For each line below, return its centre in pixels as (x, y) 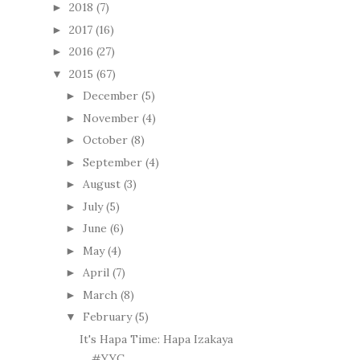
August (101, 184)
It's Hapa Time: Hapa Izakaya (156, 339)
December (110, 96)
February (107, 317)
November (110, 118)
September (112, 162)
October (105, 140)
